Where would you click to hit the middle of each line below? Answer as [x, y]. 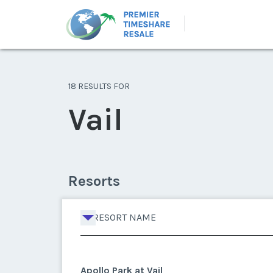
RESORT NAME [124, 217]
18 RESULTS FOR [99, 86]
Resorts [94, 181]
